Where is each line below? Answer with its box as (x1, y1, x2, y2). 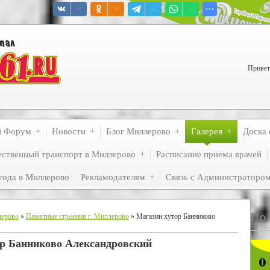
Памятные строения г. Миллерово (26, 212, 129, 221)
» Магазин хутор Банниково (129, 212, 215, 221)
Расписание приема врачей (156, 149, 262, 159)
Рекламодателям (81, 172, 145, 182)
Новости (52, 127, 86, 136)
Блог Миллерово (106, 127, 171, 136)
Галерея (191, 127, 222, 136)
